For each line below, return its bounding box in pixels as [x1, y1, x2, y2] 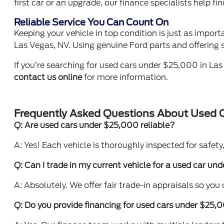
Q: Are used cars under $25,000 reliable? [14, 120, 175, 130]
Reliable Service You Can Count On [14, 17, 169, 27]
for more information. [82, 72, 168, 82]
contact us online [14, 72, 82, 82]
